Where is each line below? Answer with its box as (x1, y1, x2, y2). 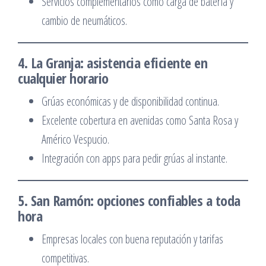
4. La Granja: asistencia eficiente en (18, 53, 208, 72)
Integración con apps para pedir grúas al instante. (42, 150, 227, 166)
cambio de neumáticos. (42, 12, 127, 28)
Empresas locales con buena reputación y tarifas (42, 231, 223, 247)
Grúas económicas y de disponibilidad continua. (42, 93, 219, 109)
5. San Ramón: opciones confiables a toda (18, 191, 240, 210)
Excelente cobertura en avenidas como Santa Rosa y (42, 112, 238, 128)
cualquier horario (18, 68, 109, 88)
